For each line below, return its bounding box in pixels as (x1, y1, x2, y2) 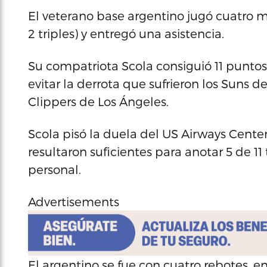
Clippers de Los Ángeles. (28, 94, 169, 108)
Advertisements (28, 194, 119, 209)
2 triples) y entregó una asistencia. (28, 26, 224, 41)
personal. (28, 162, 81, 176)
